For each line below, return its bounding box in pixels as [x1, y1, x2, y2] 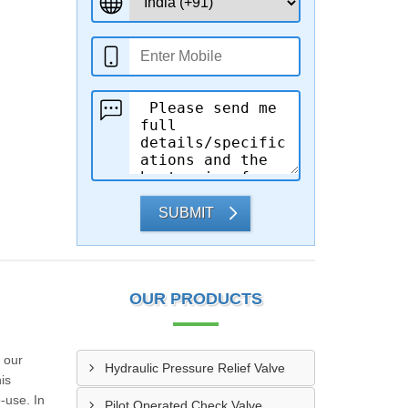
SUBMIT [158, 205, 215, 220]
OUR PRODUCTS [128, 290, 262, 308]
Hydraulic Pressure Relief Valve [104, 361, 285, 375]
